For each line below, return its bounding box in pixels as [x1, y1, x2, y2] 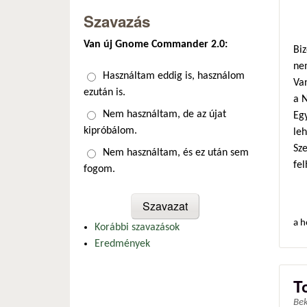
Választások [86, 70, 141, 82]
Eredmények [95, 238, 150, 249]
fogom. [84, 163, 115, 175]
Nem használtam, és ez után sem [103, 147, 249, 158]
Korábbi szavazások [95, 221, 180, 233]
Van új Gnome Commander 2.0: [84, 38, 228, 50]
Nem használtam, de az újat [103, 108, 226, 120]
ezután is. [84, 86, 125, 98]
